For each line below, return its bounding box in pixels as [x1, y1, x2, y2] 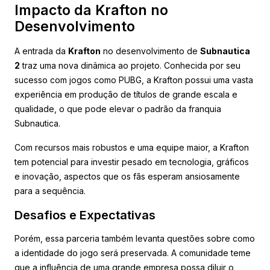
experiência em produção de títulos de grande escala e [14, 89, 237, 99]
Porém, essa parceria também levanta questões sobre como [14, 233, 255, 243]
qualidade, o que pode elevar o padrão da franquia [14, 103, 221, 114]
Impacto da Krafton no [14, 1, 168, 19]
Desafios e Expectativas [14, 207, 155, 222]
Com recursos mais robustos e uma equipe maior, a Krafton [14, 142, 249, 152]
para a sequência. [14, 185, 86, 196]
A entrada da [14, 45, 68, 56]
